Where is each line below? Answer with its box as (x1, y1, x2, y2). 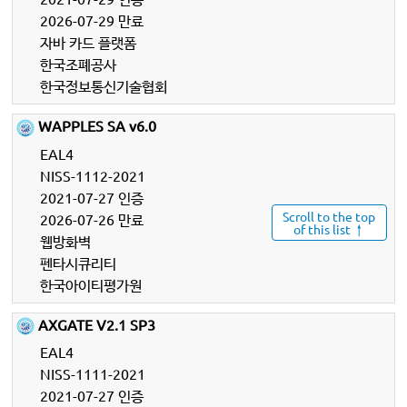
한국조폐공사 (40, 54, 117, 73)
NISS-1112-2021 (40, 165, 146, 184)
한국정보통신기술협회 (40, 75, 168, 94)
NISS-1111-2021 (40, 364, 146, 383)
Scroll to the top (283, 208, 376, 224)
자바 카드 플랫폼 (40, 32, 137, 51)
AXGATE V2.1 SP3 (35, 314, 156, 333)
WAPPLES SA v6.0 (35, 115, 157, 134)
